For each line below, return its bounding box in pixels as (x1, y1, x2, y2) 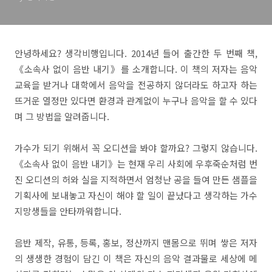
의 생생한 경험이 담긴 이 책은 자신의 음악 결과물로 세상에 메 (15, 252, 257, 265)
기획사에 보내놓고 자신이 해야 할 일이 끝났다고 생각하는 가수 (15, 189, 257, 202)
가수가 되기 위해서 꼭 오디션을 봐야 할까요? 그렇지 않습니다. (15, 141, 257, 154)
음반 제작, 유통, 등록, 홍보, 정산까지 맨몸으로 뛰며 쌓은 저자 (15, 236, 257, 249)
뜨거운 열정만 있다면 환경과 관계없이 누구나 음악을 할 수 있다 (15, 94, 257, 107)
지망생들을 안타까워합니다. (15, 205, 124, 217)
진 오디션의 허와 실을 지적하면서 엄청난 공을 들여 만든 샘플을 (15, 173, 257, 186)
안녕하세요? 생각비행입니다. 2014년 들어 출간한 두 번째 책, (15, 47, 257, 59)
